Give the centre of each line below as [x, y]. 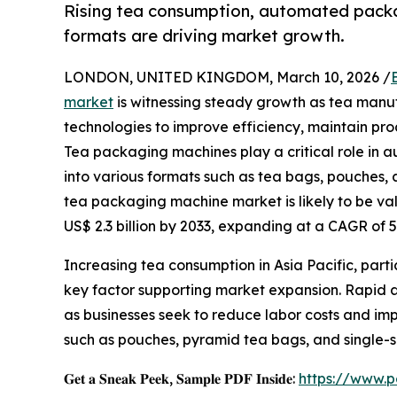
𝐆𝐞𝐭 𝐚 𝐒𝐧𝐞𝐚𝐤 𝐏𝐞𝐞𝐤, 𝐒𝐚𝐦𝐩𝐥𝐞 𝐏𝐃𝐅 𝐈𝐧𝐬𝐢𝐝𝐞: [181, 379]
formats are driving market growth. [204, 36]
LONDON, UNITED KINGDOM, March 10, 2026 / [227, 78]
